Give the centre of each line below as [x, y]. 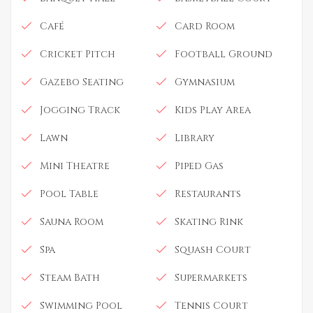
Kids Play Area [213, 110]
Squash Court [213, 250]
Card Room [205, 27]
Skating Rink [209, 222]
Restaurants [208, 194]
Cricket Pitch [78, 54]
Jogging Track [80, 110]
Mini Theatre [75, 166]
